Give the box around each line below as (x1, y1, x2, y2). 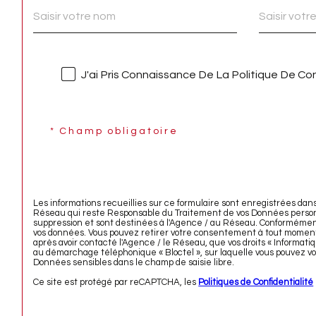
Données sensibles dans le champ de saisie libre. (33, 257, 235, 268)
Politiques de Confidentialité (198, 277, 314, 288)
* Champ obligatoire (49, 126, 178, 137)
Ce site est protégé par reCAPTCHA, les (33, 277, 199, 288)
